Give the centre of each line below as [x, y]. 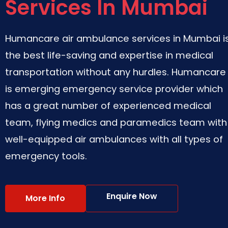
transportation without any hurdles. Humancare [116, 72]
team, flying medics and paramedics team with [116, 122]
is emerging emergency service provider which [114, 89]
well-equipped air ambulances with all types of [114, 139]
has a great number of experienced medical [108, 106]
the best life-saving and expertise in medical [109, 55]
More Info [45, 198]
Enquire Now [132, 196]
